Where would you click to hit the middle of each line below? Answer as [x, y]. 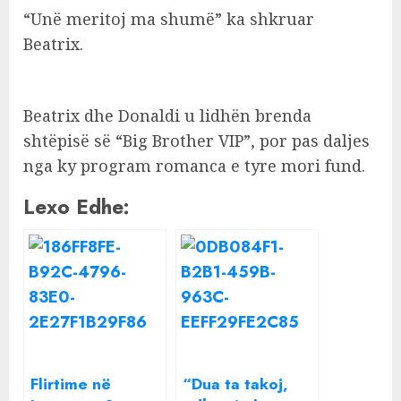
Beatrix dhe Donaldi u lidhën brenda [167, 115]
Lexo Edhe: [77, 207]
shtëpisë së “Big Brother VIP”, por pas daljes [196, 141]
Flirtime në [71, 384]
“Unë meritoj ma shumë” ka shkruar [169, 19]
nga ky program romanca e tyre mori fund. [194, 166]
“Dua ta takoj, [235, 384]
